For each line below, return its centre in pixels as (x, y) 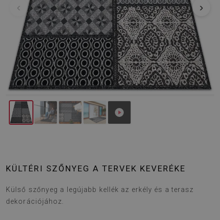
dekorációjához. (35, 201)
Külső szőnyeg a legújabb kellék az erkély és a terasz (100, 190)
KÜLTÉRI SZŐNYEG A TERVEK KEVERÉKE (96, 168)
